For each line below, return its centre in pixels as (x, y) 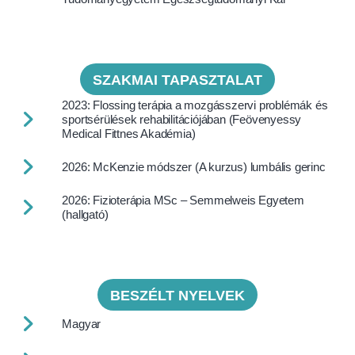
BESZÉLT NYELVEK (177, 295)
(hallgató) (85, 214)
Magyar (82, 323)
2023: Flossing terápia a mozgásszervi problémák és (195, 105)
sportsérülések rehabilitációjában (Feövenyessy (182, 119)
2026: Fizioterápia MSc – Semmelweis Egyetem (183, 200)
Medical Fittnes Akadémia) (129, 133)
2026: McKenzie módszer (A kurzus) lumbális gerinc (194, 166)
